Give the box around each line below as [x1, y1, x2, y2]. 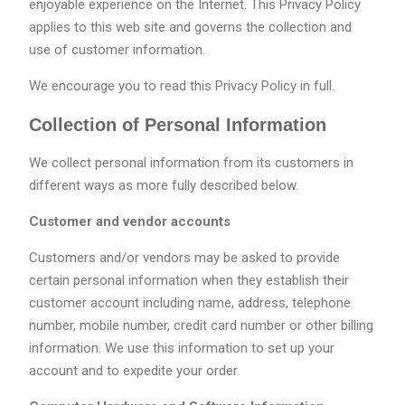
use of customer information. [28, 42, 205, 59]
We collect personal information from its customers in [28, 155, 353, 172]
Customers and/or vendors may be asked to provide [28, 250, 340, 267]
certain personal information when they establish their [28, 272, 349, 289]
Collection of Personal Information [28, 115, 326, 136]
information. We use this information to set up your [28, 340, 334, 357]
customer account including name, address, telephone [28, 295, 351, 312]
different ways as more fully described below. [28, 177, 298, 194]
